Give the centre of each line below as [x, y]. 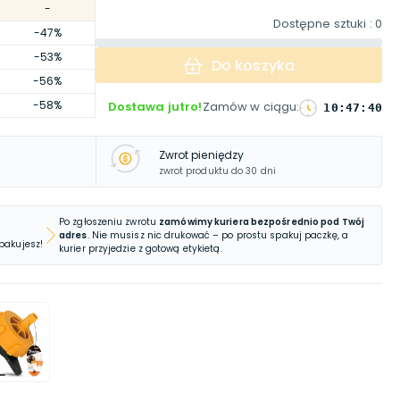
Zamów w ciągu [250, 107]
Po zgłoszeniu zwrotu [108, 222]
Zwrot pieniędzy [201, 154]
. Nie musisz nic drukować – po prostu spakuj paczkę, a [217, 235]
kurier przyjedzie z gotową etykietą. [141, 249]
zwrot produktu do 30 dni [217, 171]
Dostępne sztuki [320, 24]
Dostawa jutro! [155, 107]
